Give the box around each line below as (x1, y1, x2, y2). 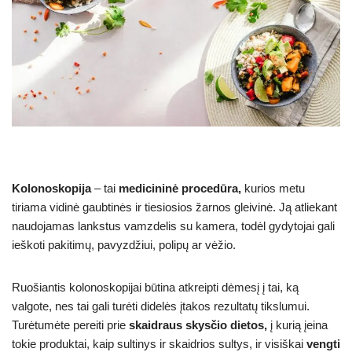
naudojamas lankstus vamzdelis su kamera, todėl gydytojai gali (12, 218, 335, 233)
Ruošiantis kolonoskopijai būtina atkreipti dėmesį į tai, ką (12, 280, 299, 294)
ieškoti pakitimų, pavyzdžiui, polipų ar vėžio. (12, 237, 236, 251)
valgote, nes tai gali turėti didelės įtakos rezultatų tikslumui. (12, 299, 310, 313)
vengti (306, 336, 340, 350)
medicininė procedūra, (119, 181, 241, 195)
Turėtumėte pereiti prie (12, 317, 129, 332)
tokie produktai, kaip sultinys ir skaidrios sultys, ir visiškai (12, 336, 306, 350)
